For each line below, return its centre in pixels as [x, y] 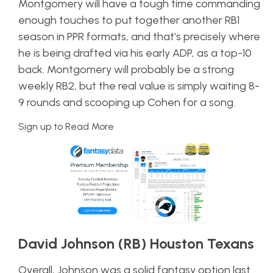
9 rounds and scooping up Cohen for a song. [128, 102]
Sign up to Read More [66, 126]
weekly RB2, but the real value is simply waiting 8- [139, 86]
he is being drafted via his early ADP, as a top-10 [135, 53]
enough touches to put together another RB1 [129, 20]
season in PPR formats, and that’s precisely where [139, 37]
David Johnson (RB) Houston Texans [136, 243]
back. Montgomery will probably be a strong [126, 69]
